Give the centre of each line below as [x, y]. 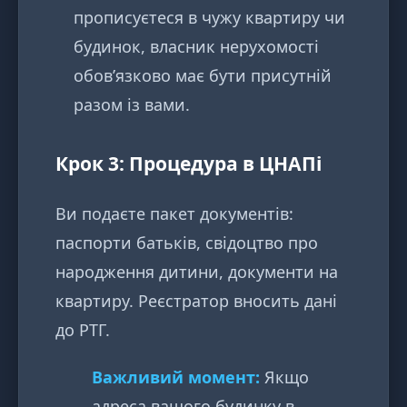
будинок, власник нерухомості [196, 47]
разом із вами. [132, 105]
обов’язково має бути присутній [203, 76]
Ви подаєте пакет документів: [174, 214]
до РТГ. [83, 330]
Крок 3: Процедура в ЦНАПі [189, 164]
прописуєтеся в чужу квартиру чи [209, 18]
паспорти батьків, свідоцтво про [187, 243]
